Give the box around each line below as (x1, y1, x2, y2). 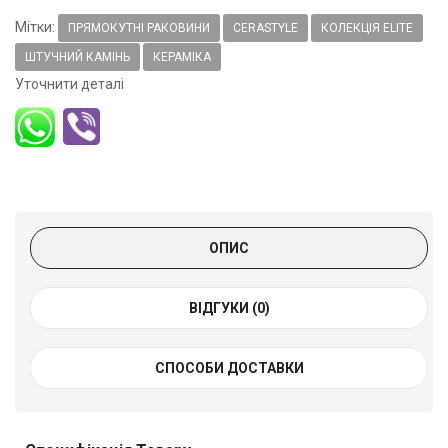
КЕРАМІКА (153, 49, 211, 64)
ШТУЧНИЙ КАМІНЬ (25, 49, 130, 64)
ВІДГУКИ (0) (188, 299, 270, 316)
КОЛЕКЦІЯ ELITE (321, 21, 413, 36)
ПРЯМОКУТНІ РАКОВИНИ (68, 21, 210, 36)
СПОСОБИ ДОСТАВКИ (154, 359, 304, 376)
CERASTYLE (233, 21, 298, 36)
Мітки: (15, 18, 58, 35)
